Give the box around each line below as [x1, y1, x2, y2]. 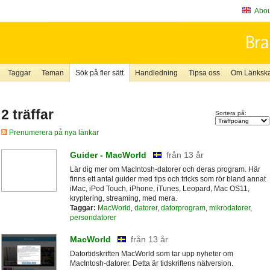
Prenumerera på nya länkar [7, 128, 99, 137]
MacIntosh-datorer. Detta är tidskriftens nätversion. [69, 259, 233, 268]
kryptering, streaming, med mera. [69, 193, 177, 202]
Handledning [134, 69, 178, 77]
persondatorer [69, 213, 116, 222]
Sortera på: [215, 110, 246, 117]
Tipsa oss [188, 69, 220, 77]
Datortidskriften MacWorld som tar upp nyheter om [69, 250, 233, 259]
